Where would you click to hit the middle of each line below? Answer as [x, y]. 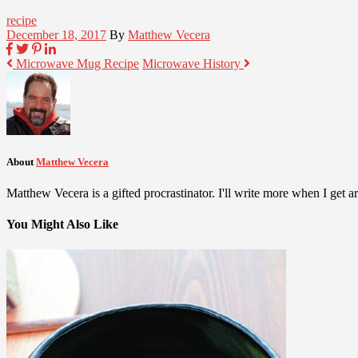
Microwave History [193, 63]
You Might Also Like [62, 225]
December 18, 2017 [56, 34]
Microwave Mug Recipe [76, 63]
